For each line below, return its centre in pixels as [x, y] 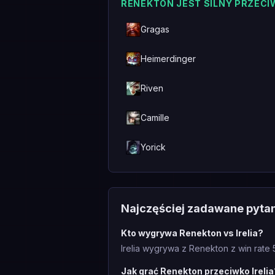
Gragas [155, 29]
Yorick [153, 147]
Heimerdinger [168, 59]
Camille [155, 118]
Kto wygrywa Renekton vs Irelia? [192, 233]
